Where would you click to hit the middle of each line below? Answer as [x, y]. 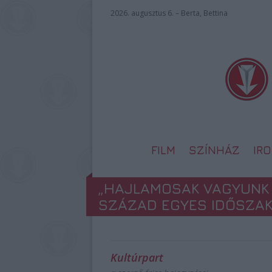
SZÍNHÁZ [214, 150]
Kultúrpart [137, 257]
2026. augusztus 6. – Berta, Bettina [169, 13]
